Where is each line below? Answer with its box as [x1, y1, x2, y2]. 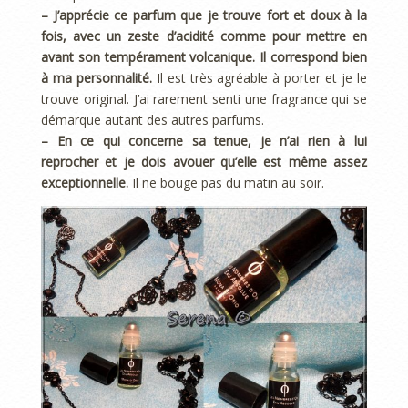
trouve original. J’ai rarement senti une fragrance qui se [41, 89, 367, 107]
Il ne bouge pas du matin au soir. [128, 173, 324, 191]
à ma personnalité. [41, 68, 152, 87]
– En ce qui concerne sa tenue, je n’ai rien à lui [41, 131, 367, 149]
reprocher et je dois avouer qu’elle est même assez [41, 152, 367, 170]
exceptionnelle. [41, 173, 128, 191]
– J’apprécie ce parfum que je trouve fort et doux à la [41, 5, 367, 24]
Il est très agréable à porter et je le [151, 68, 368, 87]
